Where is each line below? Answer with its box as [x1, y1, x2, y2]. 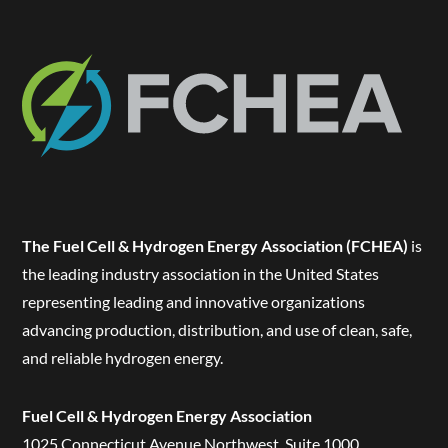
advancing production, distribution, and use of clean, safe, [22, 319, 413, 339]
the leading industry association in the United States [22, 263, 380, 283]
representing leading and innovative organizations [22, 291, 366, 311]
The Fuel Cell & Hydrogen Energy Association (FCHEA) [22, 235, 409, 255]
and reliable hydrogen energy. [22, 347, 224, 367]
